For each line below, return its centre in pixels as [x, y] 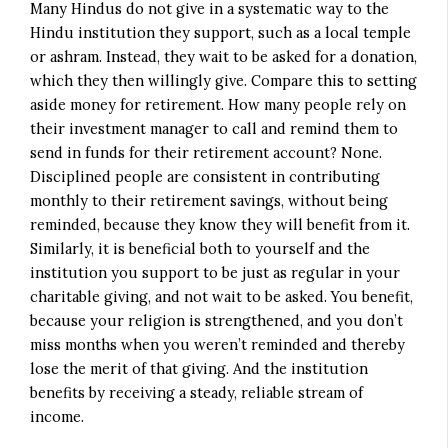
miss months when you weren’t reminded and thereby [218, 344]
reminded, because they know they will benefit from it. [220, 224]
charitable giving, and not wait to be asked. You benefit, [222, 296]
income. [57, 416]
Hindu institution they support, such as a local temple [221, 32]
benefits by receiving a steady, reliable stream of [197, 392]
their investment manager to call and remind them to [214, 128]
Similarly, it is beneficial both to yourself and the [200, 248]
